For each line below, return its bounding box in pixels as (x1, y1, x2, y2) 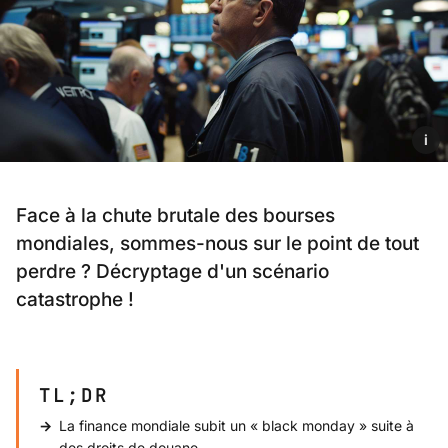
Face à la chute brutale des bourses (16, 204, 335, 228)
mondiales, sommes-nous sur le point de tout (16, 232, 419, 256)
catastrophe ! (16, 288, 134, 312)
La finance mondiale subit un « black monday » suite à (59, 416, 414, 434)
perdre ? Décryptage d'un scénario (16, 260, 329, 284)
